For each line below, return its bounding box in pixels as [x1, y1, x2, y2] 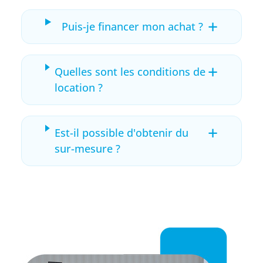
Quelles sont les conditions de [55, 64, 206, 79]
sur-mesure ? [55, 141, 121, 156]
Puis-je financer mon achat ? [61, 19, 203, 33]
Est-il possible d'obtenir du [55, 125, 189, 140]
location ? [55, 80, 103, 95]
